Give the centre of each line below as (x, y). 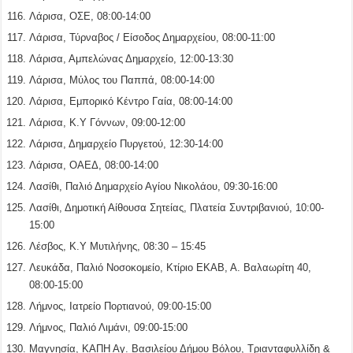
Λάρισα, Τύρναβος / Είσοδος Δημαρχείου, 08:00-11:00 (152, 37)
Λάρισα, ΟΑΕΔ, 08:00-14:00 (94, 165)
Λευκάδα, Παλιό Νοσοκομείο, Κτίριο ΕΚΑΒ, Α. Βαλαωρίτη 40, (171, 267)
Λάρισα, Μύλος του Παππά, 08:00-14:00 (122, 80)
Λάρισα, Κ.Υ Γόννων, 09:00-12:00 (108, 122)
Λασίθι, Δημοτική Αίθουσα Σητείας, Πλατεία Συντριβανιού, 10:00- (177, 207)
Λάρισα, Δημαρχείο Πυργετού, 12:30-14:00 (126, 143)
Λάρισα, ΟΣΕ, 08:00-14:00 (90, 16)
